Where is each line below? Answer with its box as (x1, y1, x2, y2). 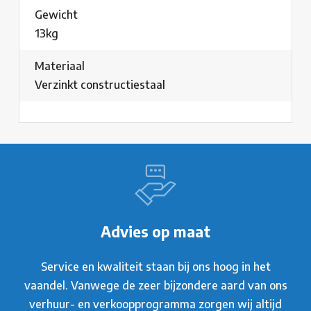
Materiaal (35, 59, 85, 74)
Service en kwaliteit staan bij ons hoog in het (40, 260, 271, 274)
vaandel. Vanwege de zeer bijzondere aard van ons (24, 278, 287, 293)
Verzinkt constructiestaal (35, 78, 165, 92)
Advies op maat (101, 223, 210, 242)
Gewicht (35, 8, 78, 22)
